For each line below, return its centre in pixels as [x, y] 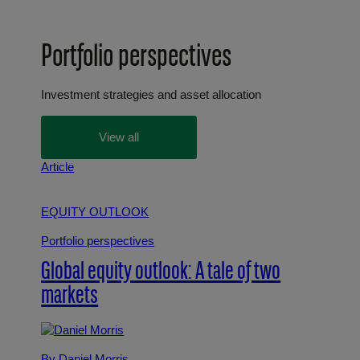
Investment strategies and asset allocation [151, 95]
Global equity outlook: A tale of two [161, 273]
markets [70, 297]
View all [119, 137]
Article [58, 167]
